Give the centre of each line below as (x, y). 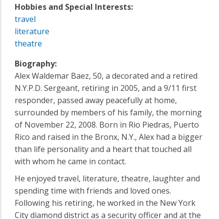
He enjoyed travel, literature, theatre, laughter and (107, 178)
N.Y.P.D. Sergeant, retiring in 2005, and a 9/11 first (106, 88)
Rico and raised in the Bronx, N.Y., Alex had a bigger (109, 137)
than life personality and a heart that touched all (103, 149)
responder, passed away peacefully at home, (96, 100)
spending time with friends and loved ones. (93, 190)
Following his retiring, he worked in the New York (105, 203)
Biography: (36, 63)
